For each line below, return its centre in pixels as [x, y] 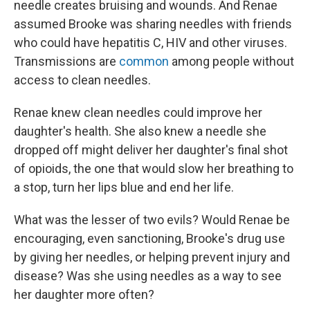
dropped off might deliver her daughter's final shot [151, 150]
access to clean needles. [82, 80]
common [144, 62]
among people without [231, 62]
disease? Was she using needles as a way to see [148, 276]
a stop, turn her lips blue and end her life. [124, 188]
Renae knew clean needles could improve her [138, 113]
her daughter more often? [84, 295]
